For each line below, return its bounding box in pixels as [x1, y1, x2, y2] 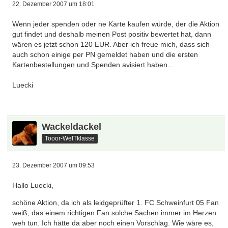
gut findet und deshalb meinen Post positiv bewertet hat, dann [12, 30, 212, 38]
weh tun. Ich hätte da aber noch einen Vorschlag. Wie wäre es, [12, 219, 214, 227]
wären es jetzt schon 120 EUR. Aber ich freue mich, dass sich [12, 40, 210, 48]
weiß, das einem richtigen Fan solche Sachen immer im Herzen [12, 209, 217, 217]
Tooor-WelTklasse [45, 134, 95, 142]
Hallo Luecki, [12, 181, 54, 189]
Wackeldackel [42, 122, 102, 132]
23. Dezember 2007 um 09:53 [12, 162, 95, 169]
